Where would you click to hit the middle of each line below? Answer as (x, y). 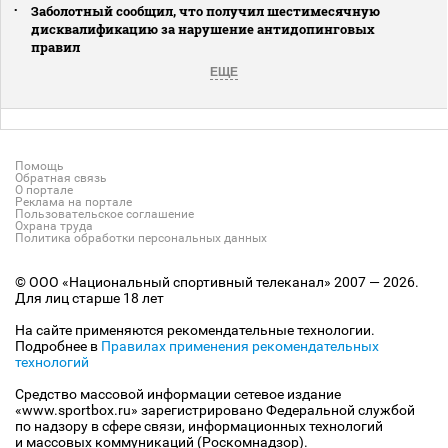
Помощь (39, 165)
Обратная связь (61, 177)
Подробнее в (58, 345)
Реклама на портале (73, 201)
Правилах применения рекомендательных (240, 345)
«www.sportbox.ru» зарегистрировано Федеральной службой (215, 409)
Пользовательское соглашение (104, 213)
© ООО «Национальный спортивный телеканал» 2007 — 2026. (217, 281)
